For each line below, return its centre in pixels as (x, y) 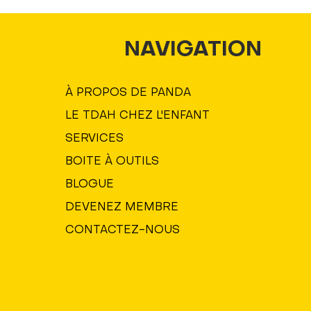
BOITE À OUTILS (112, 162)
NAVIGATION (193, 50)
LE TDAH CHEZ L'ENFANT (138, 116)
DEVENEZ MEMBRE (122, 208)
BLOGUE (90, 185)
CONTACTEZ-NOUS (123, 230)
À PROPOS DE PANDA (128, 93)
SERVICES (95, 139)
